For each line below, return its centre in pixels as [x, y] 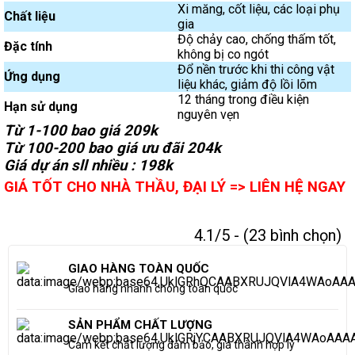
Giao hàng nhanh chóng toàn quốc [153, 288]
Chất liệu [30, 16]
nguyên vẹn [208, 115]
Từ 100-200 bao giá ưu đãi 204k [113, 148]
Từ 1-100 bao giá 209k [81, 131]
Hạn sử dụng [41, 107]
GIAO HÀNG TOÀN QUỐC [139, 269]
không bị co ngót [223, 54]
